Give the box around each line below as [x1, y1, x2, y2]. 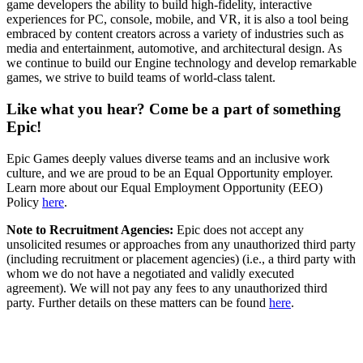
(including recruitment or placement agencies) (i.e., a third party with [6, 251, 356, 266]
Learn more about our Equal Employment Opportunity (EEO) [6, 180, 322, 194]
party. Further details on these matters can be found [6, 295, 269, 310]
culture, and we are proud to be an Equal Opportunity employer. [6, 165, 333, 180]
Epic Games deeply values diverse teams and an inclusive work [6, 151, 330, 165]
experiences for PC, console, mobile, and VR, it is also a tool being [6, 12, 348, 27]
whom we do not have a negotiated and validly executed [6, 266, 294, 280]
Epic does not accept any [177, 222, 304, 237]
